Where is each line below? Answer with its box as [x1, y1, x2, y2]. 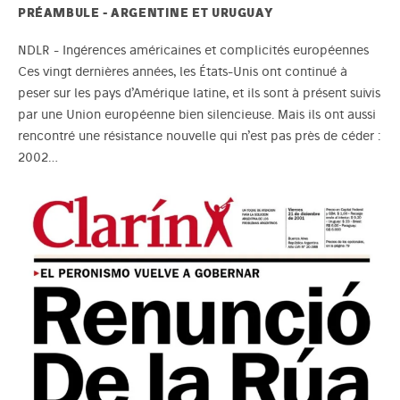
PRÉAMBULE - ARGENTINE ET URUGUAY [18, 4, 274, 20]
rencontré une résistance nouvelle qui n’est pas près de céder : [18, 127, 380, 144]
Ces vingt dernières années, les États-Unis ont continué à [18, 62, 347, 79]
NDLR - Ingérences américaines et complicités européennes [18, 41, 369, 58]
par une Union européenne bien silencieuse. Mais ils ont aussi [18, 105, 376, 122]
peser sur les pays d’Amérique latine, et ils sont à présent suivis [18, 84, 380, 101]
